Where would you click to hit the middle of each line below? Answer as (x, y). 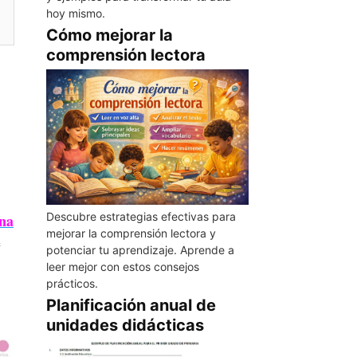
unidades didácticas (125, 325)
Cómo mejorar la (109, 35)
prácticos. (72, 283)
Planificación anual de (131, 305)
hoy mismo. (75, 14)
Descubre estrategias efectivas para (141, 216)
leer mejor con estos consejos (122, 266)
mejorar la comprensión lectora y (131, 233)
